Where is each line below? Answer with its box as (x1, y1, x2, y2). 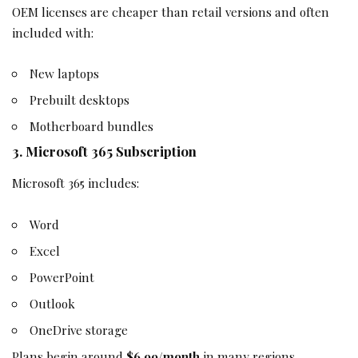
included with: (12, 23, 93, 41)
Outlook (30, 294, 76, 312)
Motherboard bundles (30, 117, 154, 135)
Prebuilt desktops (30, 91, 130, 109)
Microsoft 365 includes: (12, 174, 139, 192)
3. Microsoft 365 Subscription (12, 142, 197, 161)
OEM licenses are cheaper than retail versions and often (12, 2, 329, 20)
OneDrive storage (30, 320, 129, 338)
